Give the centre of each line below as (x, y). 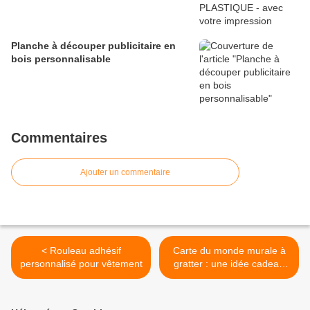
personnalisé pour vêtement (81, 264)
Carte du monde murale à (229, 251)
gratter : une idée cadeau (229, 264)
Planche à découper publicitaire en (93, 46)
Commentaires (59, 138)
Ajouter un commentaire (125, 173)
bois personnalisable (61, 59)
